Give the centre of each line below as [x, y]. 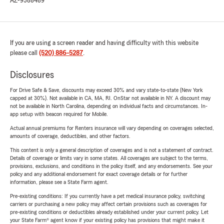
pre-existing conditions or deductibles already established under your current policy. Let [109, 212]
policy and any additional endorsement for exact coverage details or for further [99, 174]
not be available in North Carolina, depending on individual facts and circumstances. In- [109, 106]
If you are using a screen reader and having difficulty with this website [104, 43]
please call [24, 53]
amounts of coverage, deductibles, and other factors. [70, 136]
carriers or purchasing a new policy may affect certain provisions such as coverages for [108, 204]
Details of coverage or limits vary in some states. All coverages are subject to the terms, [109, 158]
